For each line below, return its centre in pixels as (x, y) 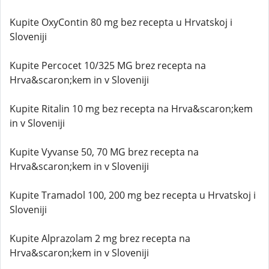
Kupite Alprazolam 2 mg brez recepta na (100, 238)
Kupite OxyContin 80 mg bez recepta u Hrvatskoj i (121, 22)
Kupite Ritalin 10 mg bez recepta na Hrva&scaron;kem (131, 109)
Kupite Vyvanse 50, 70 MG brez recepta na (104, 152)
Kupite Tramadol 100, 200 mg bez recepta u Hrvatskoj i (133, 195)
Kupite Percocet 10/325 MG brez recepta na (108, 65)
